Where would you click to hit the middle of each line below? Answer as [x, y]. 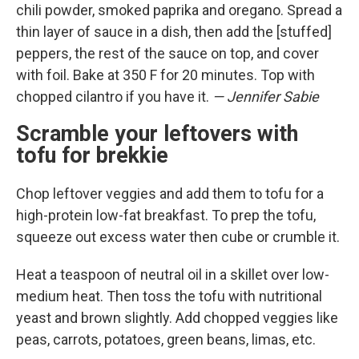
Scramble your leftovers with [157, 134]
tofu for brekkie [95, 155]
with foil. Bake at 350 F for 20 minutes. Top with [165, 75]
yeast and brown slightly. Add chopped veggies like [177, 318]
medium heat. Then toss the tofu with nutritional [169, 296]
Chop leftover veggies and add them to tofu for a [170, 194]
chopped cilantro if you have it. [114, 97]
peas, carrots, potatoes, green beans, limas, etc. [166, 339]
